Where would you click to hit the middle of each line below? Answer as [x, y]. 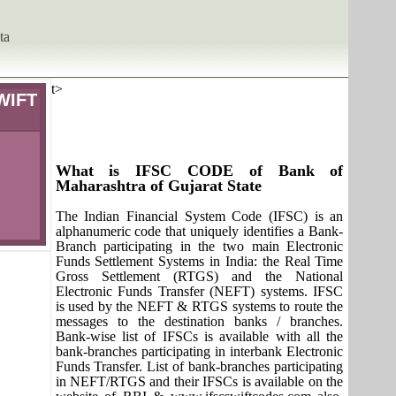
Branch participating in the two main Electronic [199, 246]
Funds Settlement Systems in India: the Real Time [199, 261]
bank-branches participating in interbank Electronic [199, 351]
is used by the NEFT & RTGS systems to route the [199, 306]
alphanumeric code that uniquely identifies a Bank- [199, 231]
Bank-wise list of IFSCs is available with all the [199, 336]
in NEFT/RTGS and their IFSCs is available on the [199, 381]
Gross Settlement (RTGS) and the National [199, 276]
